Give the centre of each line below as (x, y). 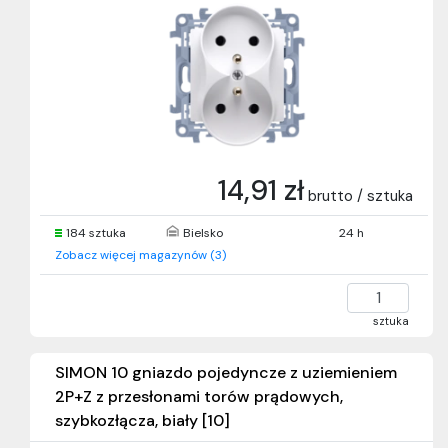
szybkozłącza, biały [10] (142, 420)
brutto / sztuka (360, 196)
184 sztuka (96, 233)
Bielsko (202, 233)
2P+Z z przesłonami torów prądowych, (199, 396)
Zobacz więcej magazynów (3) (140, 255)
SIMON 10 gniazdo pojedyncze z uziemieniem (226, 372)
